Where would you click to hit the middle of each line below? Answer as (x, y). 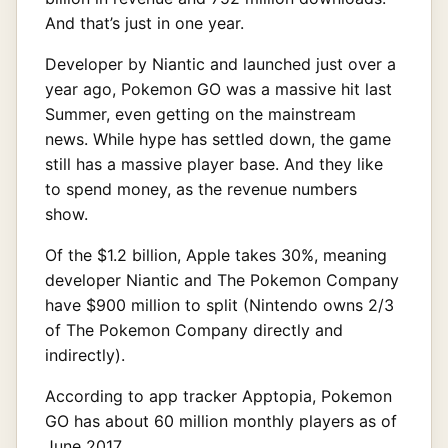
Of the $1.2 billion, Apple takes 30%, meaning (216, 254)
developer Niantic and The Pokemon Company (222, 279)
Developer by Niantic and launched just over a (220, 63)
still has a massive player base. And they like (214, 163)
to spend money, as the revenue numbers (201, 188)
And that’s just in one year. (144, 22)
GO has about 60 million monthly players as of (221, 420)
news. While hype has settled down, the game (218, 138)
